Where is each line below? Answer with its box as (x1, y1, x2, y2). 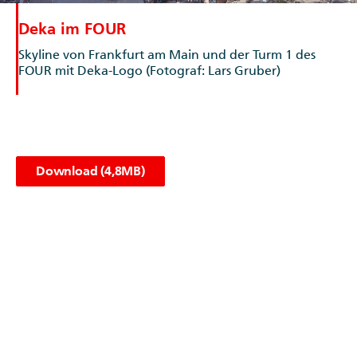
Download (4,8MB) (36, 163, 145, 178)
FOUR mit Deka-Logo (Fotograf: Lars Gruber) (18, 62, 280, 78)
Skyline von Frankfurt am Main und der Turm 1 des (18, 46, 316, 62)
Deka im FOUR (18, 18, 126, 38)
